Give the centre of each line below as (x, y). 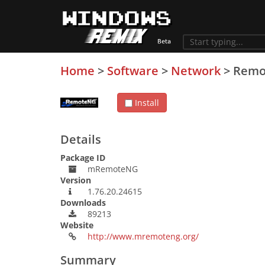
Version (76, 180)
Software (133, 71)
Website (77, 225)
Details (81, 139)
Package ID (83, 158)
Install (146, 102)
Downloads (83, 203)
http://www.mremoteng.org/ (143, 236)
